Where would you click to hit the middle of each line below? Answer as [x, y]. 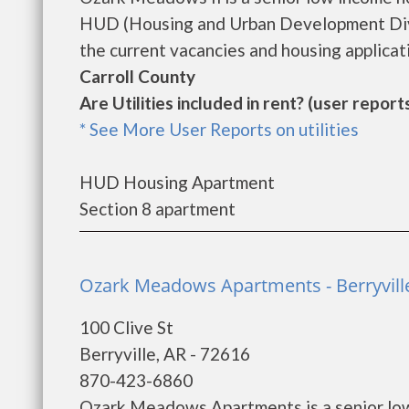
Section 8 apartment [157, 209]
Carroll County [137, 76]
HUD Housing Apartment [177, 182]
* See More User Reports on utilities [219, 129]
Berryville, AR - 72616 [165, 354]
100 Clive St [126, 327]
